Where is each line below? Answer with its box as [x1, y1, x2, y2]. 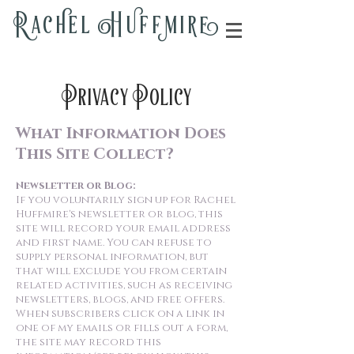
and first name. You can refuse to [16, 235, 212, 250]
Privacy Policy [60, 81, 193, 114]
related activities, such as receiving [16, 278, 232, 292]
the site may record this [16, 335, 161, 349]
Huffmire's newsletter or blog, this [16, 207, 223, 221]
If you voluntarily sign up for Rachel [16, 193, 235, 207]
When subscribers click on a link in [16, 307, 224, 321]
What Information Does [16, 123, 226, 144]
